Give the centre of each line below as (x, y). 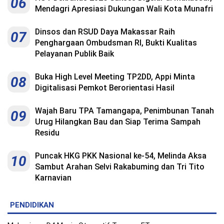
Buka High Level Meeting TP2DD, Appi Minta (115, 76)
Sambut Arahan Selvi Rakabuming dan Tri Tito (120, 166)
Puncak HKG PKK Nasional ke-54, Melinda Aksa (121, 155)
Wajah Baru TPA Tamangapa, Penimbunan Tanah (124, 110)
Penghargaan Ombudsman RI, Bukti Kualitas (116, 42)
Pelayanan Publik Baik (74, 53)
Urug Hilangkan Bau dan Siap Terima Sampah (118, 121)
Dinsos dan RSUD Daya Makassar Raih (105, 31)
